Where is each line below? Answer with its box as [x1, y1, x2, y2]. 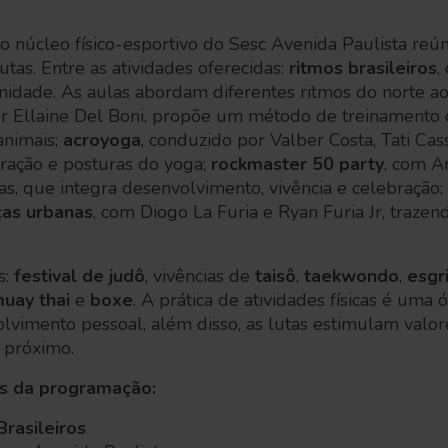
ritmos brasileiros [289, 56, 437, 80]
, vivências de [145, 264, 255, 288]
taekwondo [304, 264, 399, 288]
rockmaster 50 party [211, 152, 384, 176]
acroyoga [63, 128, 141, 152]
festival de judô [14, 264, 145, 288]
